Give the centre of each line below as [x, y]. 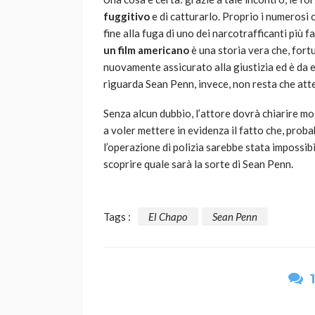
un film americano [146, 50]
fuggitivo [127, 17]
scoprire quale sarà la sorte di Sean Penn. [198, 164]
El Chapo [168, 216]
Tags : [117, 216]
